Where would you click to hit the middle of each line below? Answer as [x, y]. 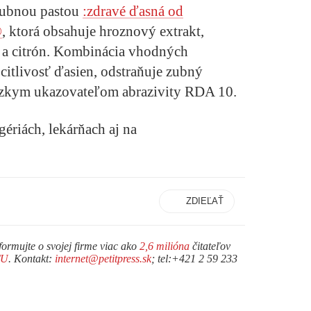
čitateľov [210, 246]
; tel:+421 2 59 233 [194, 258]
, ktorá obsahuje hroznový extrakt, [103, 31]
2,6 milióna [165, 246]
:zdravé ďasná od [133, 11]
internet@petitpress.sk [103, 258]
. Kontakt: [32, 258]
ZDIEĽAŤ [205, 201]
